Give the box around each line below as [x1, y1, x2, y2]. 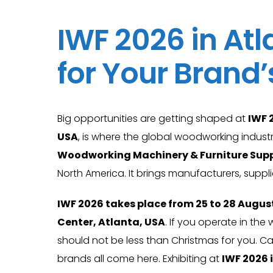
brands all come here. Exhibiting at [57, 252, 222, 266]
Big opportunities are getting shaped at [57, 112, 248, 126]
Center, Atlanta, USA [57, 215, 165, 229]
